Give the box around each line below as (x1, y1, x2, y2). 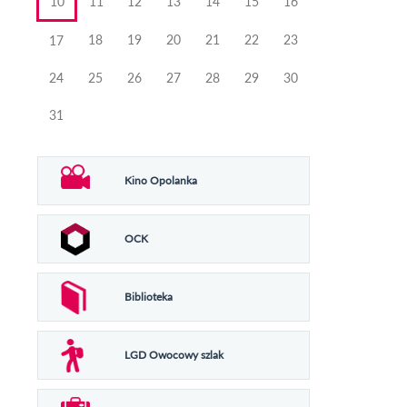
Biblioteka (124, 289, 174, 303)
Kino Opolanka (124, 173, 198, 187)
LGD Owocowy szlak (124, 347, 224, 362)
